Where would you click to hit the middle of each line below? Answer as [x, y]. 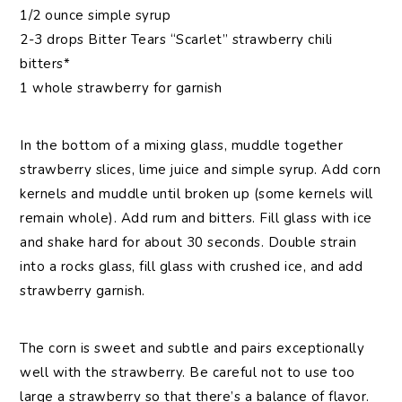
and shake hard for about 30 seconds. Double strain [188, 243]
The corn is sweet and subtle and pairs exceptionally [192, 349]
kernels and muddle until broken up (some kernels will [197, 194]
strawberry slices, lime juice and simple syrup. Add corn [201, 170]
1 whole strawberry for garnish [121, 88]
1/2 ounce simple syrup [96, 16]
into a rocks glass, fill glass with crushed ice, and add [192, 267]
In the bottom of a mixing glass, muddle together [182, 146]
